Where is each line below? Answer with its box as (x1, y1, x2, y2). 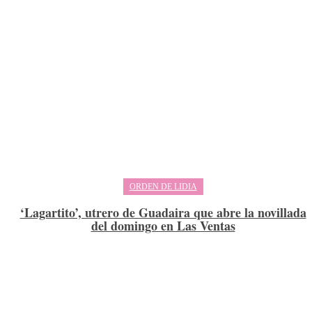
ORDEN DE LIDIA (129, 181, 197, 192)
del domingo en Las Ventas (91, 216, 235, 235)
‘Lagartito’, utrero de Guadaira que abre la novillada (19, 203, 306, 221)
